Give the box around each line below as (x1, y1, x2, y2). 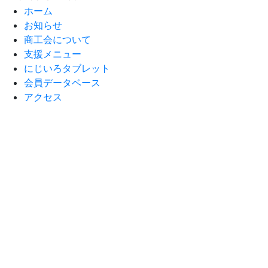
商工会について (24, 33, 91, 45)
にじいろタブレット (24, 62, 110, 74)
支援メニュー (24, 47, 81, 60)
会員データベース (24, 76, 100, 89)
